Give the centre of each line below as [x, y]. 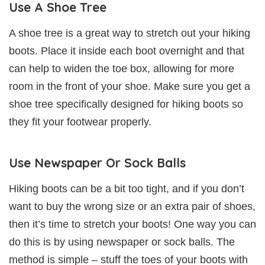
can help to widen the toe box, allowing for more [122, 68]
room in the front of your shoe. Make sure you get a [130, 86]
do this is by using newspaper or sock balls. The [122, 242]
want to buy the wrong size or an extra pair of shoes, [132, 206]
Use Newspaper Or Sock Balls [97, 162]
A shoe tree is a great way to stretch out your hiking [130, 33]
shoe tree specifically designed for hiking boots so [126, 104]
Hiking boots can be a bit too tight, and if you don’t [127, 188]
